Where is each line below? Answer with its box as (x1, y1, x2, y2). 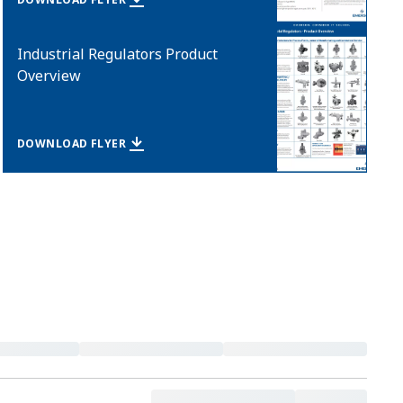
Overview (16, 66, 81, 85)
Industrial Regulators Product (16, 44, 218, 64)
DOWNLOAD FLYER (16, 136, 127, 151)
